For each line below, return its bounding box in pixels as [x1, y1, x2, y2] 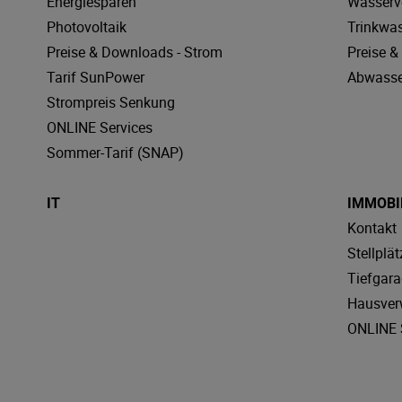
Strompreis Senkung [47, 92, 175, 112]
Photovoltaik [47, 17, 127, 37]
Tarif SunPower [47, 67, 144, 87]
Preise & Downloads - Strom [47, 42, 223, 62]
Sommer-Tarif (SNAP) [47, 143, 184, 162]
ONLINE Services [47, 118, 153, 137]
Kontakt [347, 218, 398, 238]
